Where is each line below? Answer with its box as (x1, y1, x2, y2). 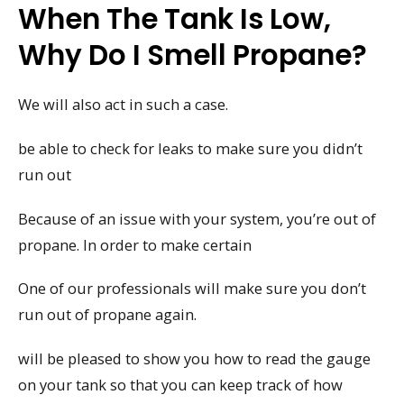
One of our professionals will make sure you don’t (18, 278, 366, 299)
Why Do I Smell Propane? (18, 35, 367, 76)
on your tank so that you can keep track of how (18, 373, 343, 395)
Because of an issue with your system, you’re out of (18, 207, 376, 229)
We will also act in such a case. (18, 94, 228, 115)
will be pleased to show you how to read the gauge (18, 347, 371, 369)
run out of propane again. (18, 304, 197, 326)
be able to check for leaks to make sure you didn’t (18, 137, 363, 159)
